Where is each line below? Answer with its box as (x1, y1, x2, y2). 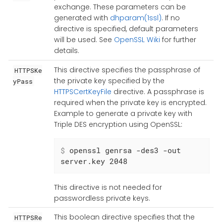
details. (54, 46, 79, 56)
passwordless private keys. (54, 193, 150, 203)
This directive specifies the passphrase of (54, 65, 200, 75)
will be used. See (54, 35, 114, 45)
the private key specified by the (54, 76, 165, 86)
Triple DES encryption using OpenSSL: (54, 119, 182, 130)
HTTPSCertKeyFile (54, 87, 111, 97)
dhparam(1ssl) (110, 13, 162, 23)
